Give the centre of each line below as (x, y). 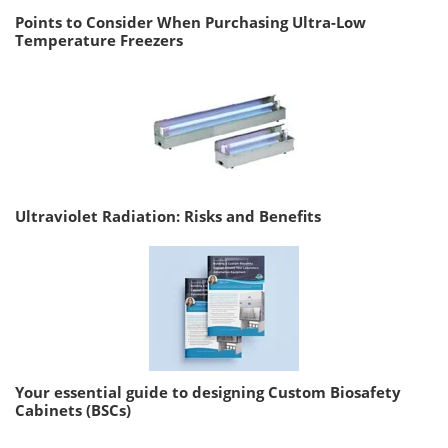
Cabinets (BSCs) (73, 410)
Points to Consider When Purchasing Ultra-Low (190, 22)
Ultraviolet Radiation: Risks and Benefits (168, 216)
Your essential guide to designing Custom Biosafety (208, 392)
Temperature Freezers (99, 40)
